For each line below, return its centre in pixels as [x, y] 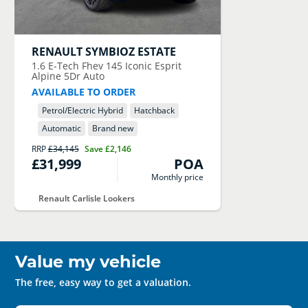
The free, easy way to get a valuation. [103, 283]
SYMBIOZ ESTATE [130, 52]
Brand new [112, 128]
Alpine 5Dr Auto [68, 76]
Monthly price [178, 177]
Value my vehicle [88, 262]
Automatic [61, 128]
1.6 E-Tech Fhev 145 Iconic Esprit [106, 66]
